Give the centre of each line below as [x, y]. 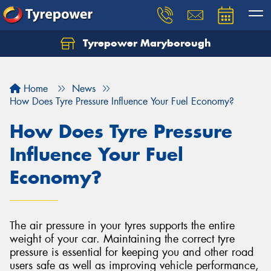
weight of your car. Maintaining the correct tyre [122, 239]
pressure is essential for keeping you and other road [132, 252]
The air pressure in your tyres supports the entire [122, 226]
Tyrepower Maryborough [145, 43]
